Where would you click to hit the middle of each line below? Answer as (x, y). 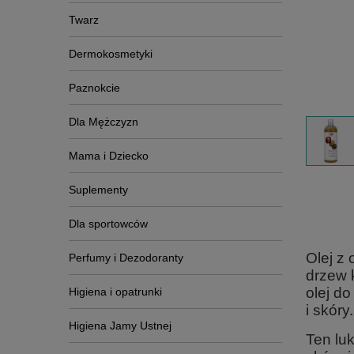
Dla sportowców (108, 224)
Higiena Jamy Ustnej (120, 326)
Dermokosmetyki (111, 54)
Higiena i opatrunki (115, 292)
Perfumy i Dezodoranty (126, 258)
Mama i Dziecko (109, 156)
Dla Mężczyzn (104, 122)
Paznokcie (94, 88)
